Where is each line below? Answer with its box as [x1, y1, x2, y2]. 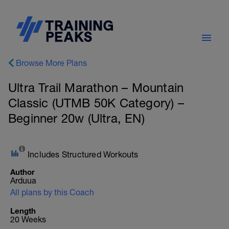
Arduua [10, 176, 36, 185]
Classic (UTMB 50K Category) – [8, 96, 184, 110]
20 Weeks [10, 215, 46, 224]
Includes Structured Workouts [28, 150, 139, 159]
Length [10, 206, 36, 215]
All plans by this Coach [10, 188, 94, 197]
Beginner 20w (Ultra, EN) [8, 111, 145, 125]
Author [10, 167, 35, 176]
